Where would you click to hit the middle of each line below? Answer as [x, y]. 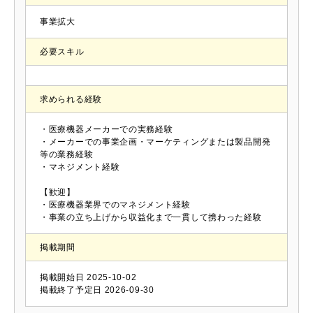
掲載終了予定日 [71, 290]
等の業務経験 [67, 155]
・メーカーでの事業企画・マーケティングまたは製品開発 [155, 142]
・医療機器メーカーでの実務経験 [107, 130]
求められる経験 [71, 100]
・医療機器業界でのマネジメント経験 [115, 205]
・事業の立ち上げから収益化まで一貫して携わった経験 [151, 218]
